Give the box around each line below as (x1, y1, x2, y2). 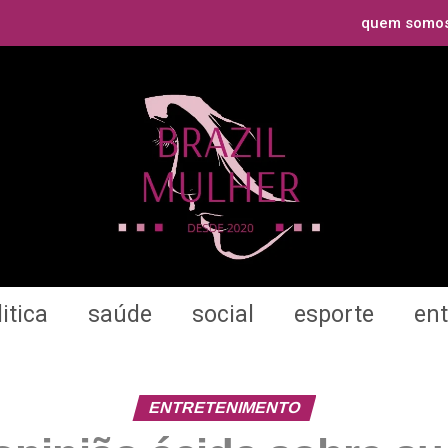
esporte (294, 300, 374, 328)
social (192, 300, 254, 328)
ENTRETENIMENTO (146, 398, 302, 416)
